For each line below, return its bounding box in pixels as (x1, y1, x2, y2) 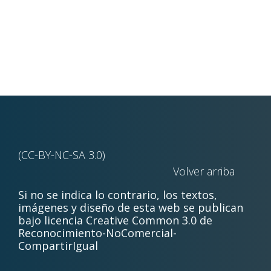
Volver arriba (173, 163, 235, 178)
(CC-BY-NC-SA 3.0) (18, 147, 105, 162)
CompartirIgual (18, 238, 98, 253)
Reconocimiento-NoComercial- (18, 225, 177, 240)
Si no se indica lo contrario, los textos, (18, 187, 217, 202)
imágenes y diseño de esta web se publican (18, 200, 243, 215)
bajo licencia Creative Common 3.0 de (18, 212, 212, 227)
